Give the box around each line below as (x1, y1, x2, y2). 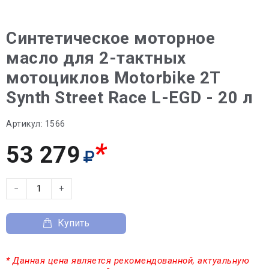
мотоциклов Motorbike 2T (6, 67, 220, 88)
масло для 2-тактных (6, 47, 186, 68)
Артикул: (6, 118, 43, 128)
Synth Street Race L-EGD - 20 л (6, 87, 253, 107)
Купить (58, 217, 89, 229)
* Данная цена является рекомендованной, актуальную (6, 255, 249, 266)
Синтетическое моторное (6, 28, 215, 48)
